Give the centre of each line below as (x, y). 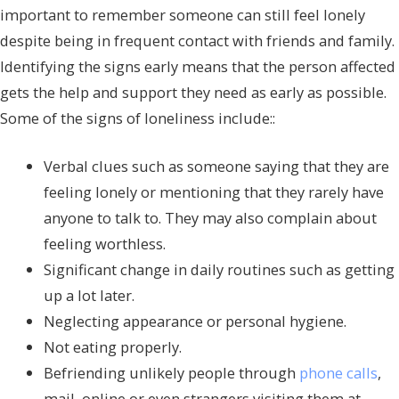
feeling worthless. (105, 243)
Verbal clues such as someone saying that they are (217, 166)
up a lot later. (90, 295)
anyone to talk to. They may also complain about (211, 217)
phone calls (339, 372)
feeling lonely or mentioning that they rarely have (214, 191)
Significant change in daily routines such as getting (220, 269)
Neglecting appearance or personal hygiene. (195, 321)
